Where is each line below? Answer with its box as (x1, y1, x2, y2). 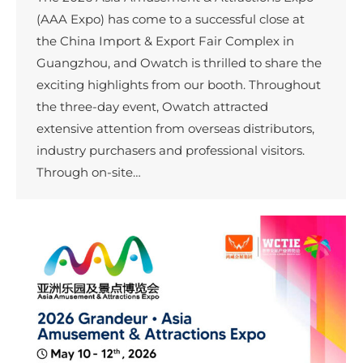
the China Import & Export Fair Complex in (36, 33, 294, 49)
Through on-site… (36, 164, 141, 181)
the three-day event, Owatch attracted (36, 99, 268, 115)
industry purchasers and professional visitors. (36, 143, 305, 159)
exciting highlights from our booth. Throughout (36, 77, 321, 93)
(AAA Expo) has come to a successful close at (36, 11, 305, 28)
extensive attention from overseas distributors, (36, 121, 314, 137)
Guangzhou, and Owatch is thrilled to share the (36, 55, 322, 71)
